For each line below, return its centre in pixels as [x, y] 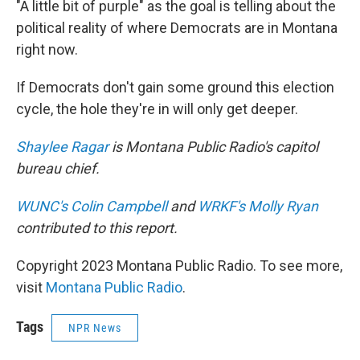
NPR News [95, 328]
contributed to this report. [97, 228]
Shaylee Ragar [62, 147]
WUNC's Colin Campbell [92, 206]
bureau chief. [58, 168]
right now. [47, 49]
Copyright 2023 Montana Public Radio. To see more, [179, 266]
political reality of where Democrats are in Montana [177, 28]
